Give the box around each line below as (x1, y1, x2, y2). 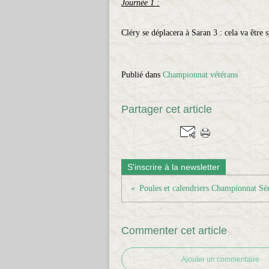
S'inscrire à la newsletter (127, 162, 220, 172)
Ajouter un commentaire (181, 255, 259, 264)
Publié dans (121, 70, 160, 79)
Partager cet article (121, 103, 212, 115)
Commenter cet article (121, 225, 227, 237)
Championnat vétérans (163, 70, 238, 79)
